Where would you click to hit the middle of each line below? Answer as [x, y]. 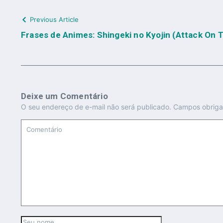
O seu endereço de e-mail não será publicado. [96, 107]
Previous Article [54, 19]
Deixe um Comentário [64, 96]
